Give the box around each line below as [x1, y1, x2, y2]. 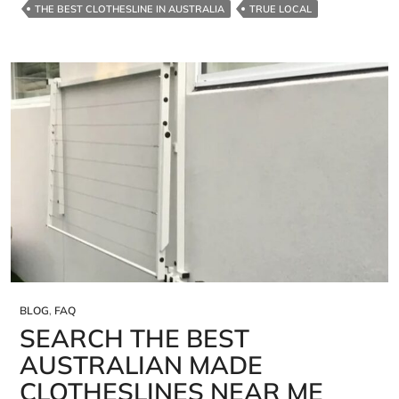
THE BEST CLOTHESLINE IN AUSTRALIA [35, 3, 224, 16]
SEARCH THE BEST [20, 322, 249, 354]
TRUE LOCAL [249, 3, 312, 16]
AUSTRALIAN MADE [20, 348, 263, 380]
